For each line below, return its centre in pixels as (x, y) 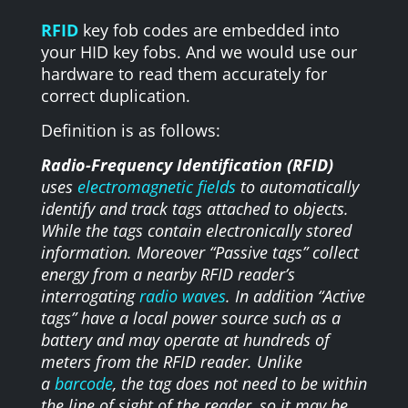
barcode (83, 383)
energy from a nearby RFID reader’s (168, 274)
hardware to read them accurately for (184, 73)
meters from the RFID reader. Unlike (171, 361)
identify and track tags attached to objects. (194, 208)
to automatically (297, 186)
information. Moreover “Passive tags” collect (199, 252)
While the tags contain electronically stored (196, 230)
